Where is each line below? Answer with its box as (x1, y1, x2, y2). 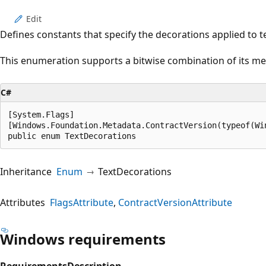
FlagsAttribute (50, 195, 113, 209)
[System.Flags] (8, 109, 74, 119)
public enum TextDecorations (8, 131, 136, 141)
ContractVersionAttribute (118, 195, 232, 209)
